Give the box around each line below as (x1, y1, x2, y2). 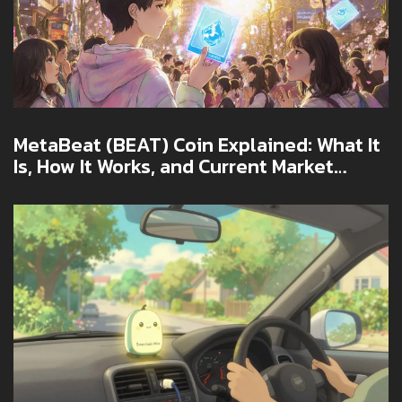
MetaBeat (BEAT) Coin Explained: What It (13, 129, 380, 160)
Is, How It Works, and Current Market (13, 151, 334, 181)
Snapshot (13, 172, 100, 203)
